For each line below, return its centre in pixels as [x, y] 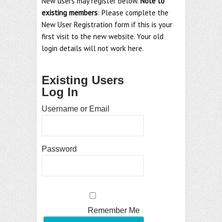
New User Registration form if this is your [107, 25]
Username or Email [76, 109]
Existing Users [83, 80]
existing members [70, 13]
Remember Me [113, 210]
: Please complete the [133, 13]
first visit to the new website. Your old [103, 36]
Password [59, 149]
